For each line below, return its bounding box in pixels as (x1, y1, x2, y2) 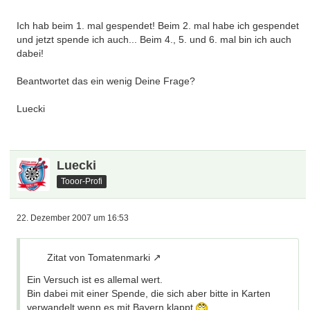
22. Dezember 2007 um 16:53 (17, 213, 129, 223)
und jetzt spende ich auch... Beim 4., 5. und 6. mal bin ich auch (17, 34, 292, 45)
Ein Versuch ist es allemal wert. (27, 274, 163, 285)
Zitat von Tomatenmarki (47, 252, 151, 263)
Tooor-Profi (61, 176, 103, 186)
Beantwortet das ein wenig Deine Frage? (17, 75, 196, 86)
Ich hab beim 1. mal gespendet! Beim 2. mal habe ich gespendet (17, 20, 300, 31)
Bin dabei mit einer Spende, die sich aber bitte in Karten (27, 288, 271, 299)
